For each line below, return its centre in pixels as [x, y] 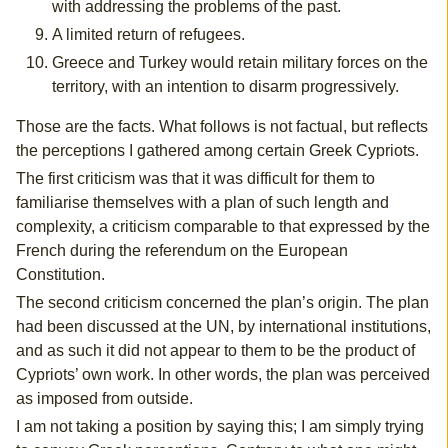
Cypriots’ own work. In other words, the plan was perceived [222, 375]
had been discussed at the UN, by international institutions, [223, 327]
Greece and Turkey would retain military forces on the [239, 63]
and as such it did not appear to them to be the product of [215, 351]
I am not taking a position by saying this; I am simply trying [219, 427]
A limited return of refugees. [148, 35]
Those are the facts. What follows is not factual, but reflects [221, 127]
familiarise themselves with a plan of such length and [202, 203]
